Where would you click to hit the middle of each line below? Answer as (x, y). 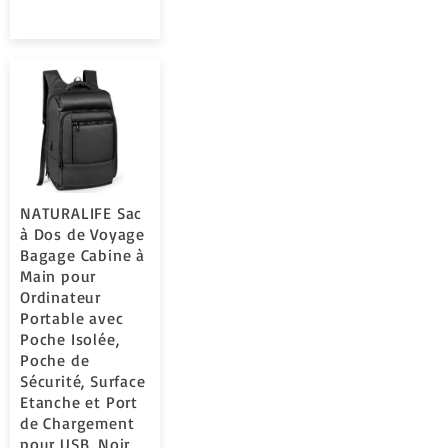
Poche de (55, 360)
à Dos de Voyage (83, 234)
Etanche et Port (79, 402)
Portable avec (72, 318)
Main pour (58, 276)
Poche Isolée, (70, 339)
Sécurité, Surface (83, 381)
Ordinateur (61, 297)
